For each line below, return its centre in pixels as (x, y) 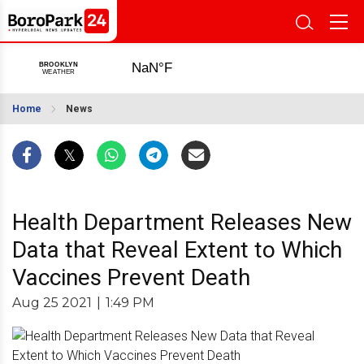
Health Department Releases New (182, 222)
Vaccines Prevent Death (131, 277)
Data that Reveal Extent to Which (177, 250)
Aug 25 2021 (52, 303)
